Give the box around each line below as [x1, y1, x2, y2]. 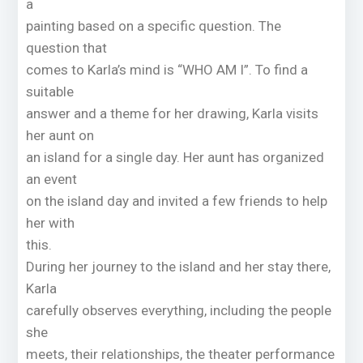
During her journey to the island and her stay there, [26, 258, 331, 275]
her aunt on [26, 127, 95, 144]
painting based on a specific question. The [26, 18, 282, 35]
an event [26, 171, 78, 188]
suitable [26, 83, 75, 100]
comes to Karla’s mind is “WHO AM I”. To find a [26, 62, 309, 79]
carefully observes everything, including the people [26, 302, 332, 319]
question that [26, 40, 108, 57]
